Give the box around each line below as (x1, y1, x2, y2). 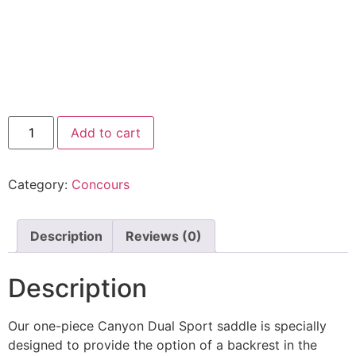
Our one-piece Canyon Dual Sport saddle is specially (8, 317, 327, 334)
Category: (8, 176, 72, 192)
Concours (72, 176, 130, 192)
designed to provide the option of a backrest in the (8, 336, 317, 353)
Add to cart (71, 124, 141, 141)
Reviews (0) (126, 227, 202, 244)
